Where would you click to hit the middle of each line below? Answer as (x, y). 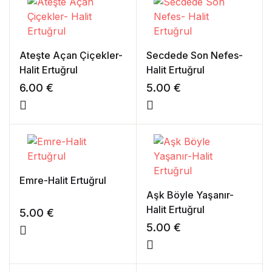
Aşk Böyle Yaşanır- (190, 195)
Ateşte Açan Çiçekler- (71, 55)
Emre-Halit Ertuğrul (63, 180)
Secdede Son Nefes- (194, 55)
